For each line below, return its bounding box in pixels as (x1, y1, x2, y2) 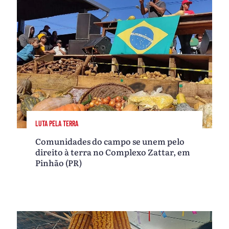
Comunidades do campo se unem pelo (35, 134, 185, 147)
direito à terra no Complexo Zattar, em (35, 145, 191, 158)
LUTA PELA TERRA (35, 119, 79, 128)
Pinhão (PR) (35, 156, 82, 169)
